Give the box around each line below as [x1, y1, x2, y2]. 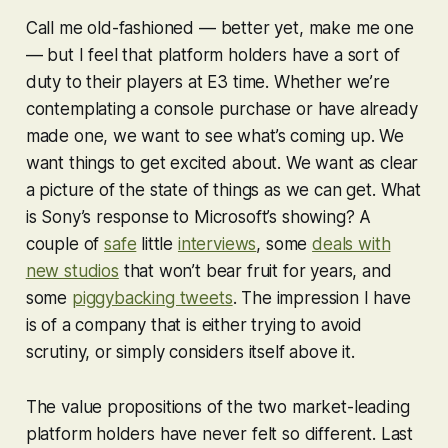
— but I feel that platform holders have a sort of [25, 44, 400, 65]
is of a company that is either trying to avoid [25, 314, 362, 335]
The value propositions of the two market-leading [25, 396, 410, 417]
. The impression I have [232, 287, 411, 308]
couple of [25, 233, 105, 254]
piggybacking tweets [71, 287, 233, 308]
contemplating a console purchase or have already [25, 98, 418, 119]
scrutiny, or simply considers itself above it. [25, 341, 355, 362]
